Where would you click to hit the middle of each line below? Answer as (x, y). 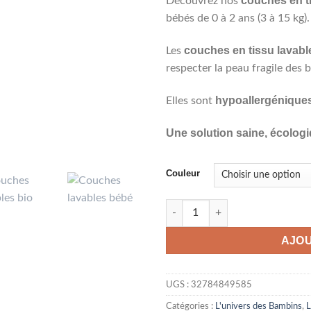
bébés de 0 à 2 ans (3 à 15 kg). (238, 18)
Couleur (183, 173)
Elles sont (191, 100)
